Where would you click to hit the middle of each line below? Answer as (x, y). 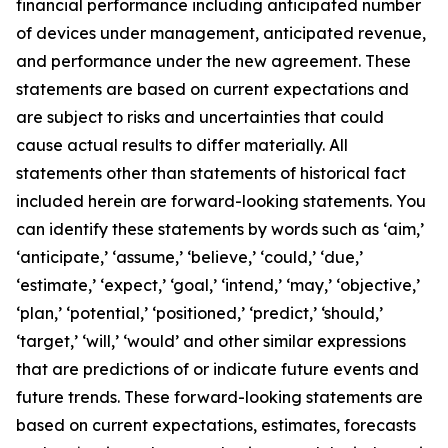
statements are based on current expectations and (212, 89)
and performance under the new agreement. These (213, 61)
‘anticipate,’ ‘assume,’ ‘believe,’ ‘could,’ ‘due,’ (189, 257)
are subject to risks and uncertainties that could (200, 117)
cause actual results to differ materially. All (182, 145)
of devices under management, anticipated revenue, (221, 33)
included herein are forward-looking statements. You (221, 201)
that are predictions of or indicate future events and (217, 369)
